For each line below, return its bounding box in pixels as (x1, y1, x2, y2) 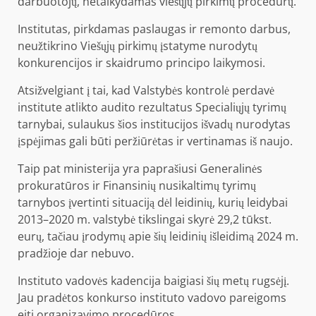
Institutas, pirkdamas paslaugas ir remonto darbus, (18, 20, 291, 37)
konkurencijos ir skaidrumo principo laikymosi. (18, 54, 265, 71)
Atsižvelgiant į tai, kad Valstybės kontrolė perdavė (18, 82, 274, 98)
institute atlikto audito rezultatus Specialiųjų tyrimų (18, 99, 286, 115)
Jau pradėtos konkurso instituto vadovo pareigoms (18, 289, 286, 305)
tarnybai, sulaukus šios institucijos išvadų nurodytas (18, 116, 291, 132)
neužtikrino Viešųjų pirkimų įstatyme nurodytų (18, 37, 257, 54)
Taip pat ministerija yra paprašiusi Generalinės (18, 160, 262, 176)
